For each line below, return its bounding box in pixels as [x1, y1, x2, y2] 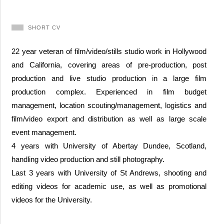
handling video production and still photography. [11, 155, 165, 164]
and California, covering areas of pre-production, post [11, 60, 207, 69]
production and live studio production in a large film [11, 74, 207, 83]
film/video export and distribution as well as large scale [11, 114, 207, 123]
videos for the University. [11, 195, 92, 204]
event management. [11, 128, 77, 137]
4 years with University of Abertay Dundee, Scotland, [11, 141, 207, 150]
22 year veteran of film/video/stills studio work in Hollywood [11, 47, 207, 56]
